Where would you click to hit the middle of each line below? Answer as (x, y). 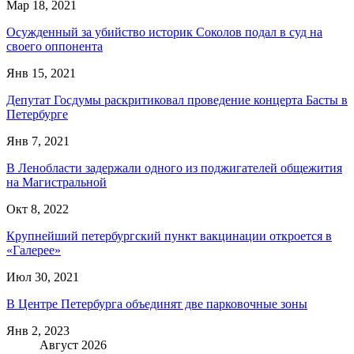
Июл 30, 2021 (43, 277)
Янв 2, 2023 (38, 330)
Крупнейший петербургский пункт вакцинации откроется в (169, 235)
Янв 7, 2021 (38, 141)
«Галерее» (34, 250)
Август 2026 (73, 345)
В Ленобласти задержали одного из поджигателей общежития (174, 168)
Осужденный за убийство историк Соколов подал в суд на (164, 32)
